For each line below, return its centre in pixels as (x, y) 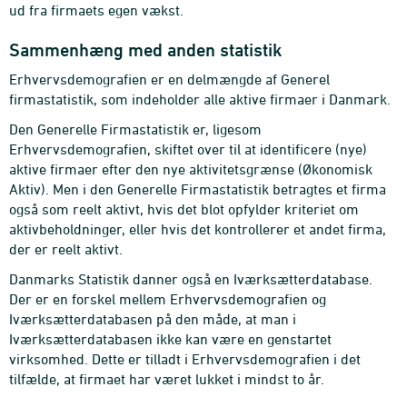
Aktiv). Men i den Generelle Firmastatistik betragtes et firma (198, 189)
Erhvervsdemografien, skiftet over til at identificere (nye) (188, 149)
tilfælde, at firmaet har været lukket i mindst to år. (167, 379)
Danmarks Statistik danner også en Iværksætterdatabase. (191, 279)
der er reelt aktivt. (66, 249)
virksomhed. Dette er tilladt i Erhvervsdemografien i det (185, 359)
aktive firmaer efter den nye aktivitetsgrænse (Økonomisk (191, 169)
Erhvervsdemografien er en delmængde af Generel (169, 79)
